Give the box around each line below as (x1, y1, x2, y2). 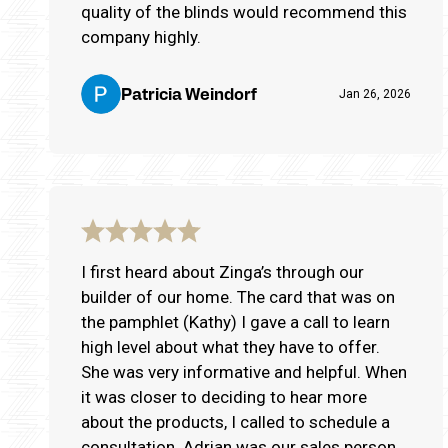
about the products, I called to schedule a (81, 411, 390, 432)
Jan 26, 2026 (339, 86, 411, 101)
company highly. (81, 26, 201, 47)
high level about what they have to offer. (81, 336, 380, 357)
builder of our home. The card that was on (81, 286, 395, 307)
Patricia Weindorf (121, 82, 257, 104)
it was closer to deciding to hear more (81, 386, 367, 407)
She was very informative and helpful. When (81, 361, 407, 382)
